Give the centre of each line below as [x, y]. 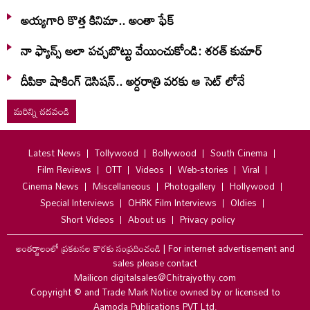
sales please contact [155, 263]
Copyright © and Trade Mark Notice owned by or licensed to [155, 292]
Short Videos [88, 219]
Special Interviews [77, 202]
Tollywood [117, 153]
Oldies [243, 202]
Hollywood [252, 186]
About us [147, 219]
